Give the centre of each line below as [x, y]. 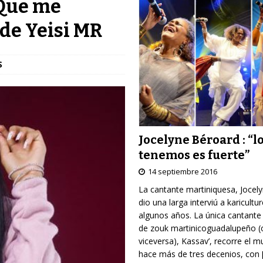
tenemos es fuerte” [194, 155]
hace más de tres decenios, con [200, 254]
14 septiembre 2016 [182, 171]
